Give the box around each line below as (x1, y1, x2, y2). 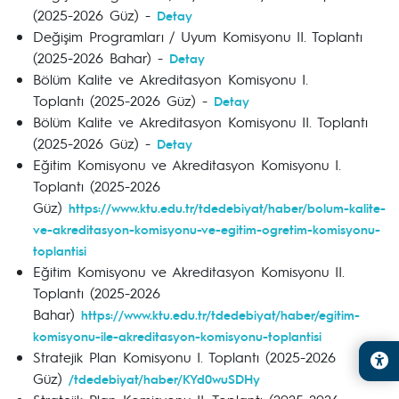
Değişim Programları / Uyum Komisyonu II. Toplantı (33, 27, 362, 45)
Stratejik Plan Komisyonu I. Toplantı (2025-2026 (33, 347, 336, 366)
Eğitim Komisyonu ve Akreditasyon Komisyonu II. (33, 262, 345, 281)
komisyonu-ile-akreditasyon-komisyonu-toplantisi (33, 328, 322, 344)
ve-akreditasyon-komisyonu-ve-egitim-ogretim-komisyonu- (33, 221, 380, 237)
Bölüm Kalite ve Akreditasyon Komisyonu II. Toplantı (33, 112, 368, 131)
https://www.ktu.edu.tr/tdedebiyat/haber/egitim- (81, 306, 360, 322)
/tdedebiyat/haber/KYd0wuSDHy (69, 370, 260, 387)
